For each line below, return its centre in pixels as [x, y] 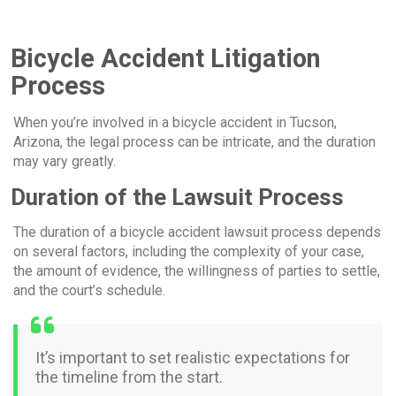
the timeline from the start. [129, 377]
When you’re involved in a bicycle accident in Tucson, [175, 122]
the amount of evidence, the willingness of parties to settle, [197, 270]
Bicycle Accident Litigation [166, 58]
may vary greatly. [65, 161]
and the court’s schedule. [89, 290]
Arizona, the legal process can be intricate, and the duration [194, 141]
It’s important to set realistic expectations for [193, 357]
